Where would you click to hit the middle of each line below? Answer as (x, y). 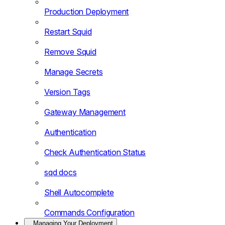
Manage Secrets (74, 72)
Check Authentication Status (95, 152)
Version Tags (67, 92)
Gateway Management (85, 112)
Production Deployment (87, 11)
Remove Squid (70, 51)
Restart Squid (68, 31)
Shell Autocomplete (79, 192)
